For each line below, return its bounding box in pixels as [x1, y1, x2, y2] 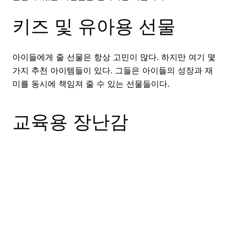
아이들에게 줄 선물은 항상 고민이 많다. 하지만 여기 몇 [12, 51, 216, 62]
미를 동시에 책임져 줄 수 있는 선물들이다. [12, 78, 169, 89]
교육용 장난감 [12, 110, 128, 133]
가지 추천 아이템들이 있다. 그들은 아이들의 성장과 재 [12, 65, 213, 75]
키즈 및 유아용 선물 [12, 15, 176, 38]
